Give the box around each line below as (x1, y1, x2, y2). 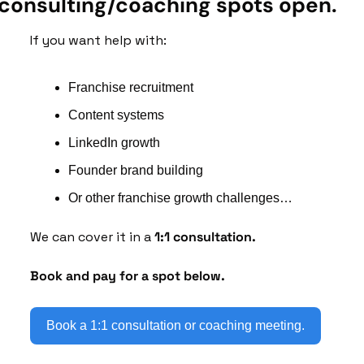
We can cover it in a (30, 227, 154, 245)
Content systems (68, 107, 164, 122)
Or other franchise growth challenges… (68, 190, 292, 205)
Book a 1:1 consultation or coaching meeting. (46, 318, 305, 332)
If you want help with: (30, 31, 167, 49)
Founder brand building (68, 162, 203, 177)
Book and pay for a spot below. (30, 266, 228, 284)
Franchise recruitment (68, 80, 193, 94)
